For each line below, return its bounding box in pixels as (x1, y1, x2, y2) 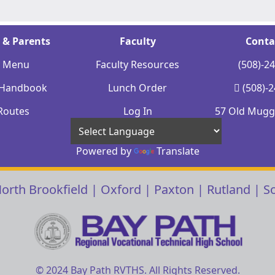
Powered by (76, 144, 134, 158)
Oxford (100, 181, 141, 198)
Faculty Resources (96, 58, 179, 71)
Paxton (153, 181, 194, 198)
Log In (123, 104, 152, 118)
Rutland (206, 181, 250, 198)
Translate (156, 144, 199, 158)
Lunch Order (108, 81, 167, 95)
